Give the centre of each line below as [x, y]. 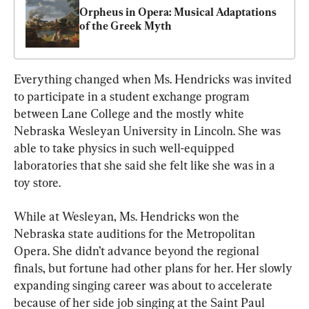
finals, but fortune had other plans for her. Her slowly [154, 268]
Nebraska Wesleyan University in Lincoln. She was [149, 131]
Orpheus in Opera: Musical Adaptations [178, 12]
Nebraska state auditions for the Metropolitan [136, 234]
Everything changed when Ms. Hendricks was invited [154, 79]
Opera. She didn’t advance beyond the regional [138, 251]
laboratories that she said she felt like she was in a [146, 166]
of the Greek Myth [126, 26]
